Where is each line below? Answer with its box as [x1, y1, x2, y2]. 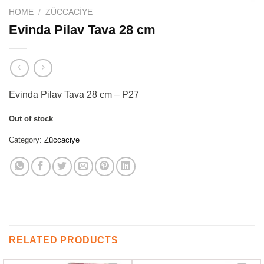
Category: [9, 136, 44, 145]
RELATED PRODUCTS [9, 235, 118, 246]
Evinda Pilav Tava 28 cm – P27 [9, 89, 139, 100]
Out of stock [9, 114, 53, 123]
